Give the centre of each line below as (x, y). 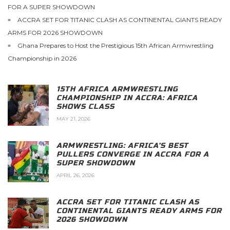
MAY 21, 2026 (73, 119)
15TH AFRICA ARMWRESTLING (117, 89)
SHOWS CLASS (85, 106)
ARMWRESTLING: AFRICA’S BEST (122, 145)
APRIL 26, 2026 (75, 175)
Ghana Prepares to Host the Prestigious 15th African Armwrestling (116, 45)
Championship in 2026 (42, 58)
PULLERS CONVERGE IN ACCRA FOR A (133, 154)
